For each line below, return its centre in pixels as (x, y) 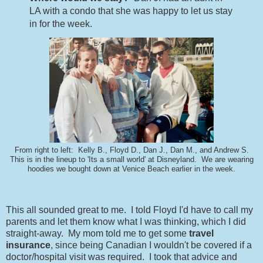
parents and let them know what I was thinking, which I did (126, 222)
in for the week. (60, 24)
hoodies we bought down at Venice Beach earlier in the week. (131, 169)
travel (201, 234)
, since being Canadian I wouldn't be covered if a (151, 245)
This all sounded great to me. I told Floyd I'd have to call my (129, 210)
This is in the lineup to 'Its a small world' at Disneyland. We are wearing (131, 160)
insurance (28, 245)
